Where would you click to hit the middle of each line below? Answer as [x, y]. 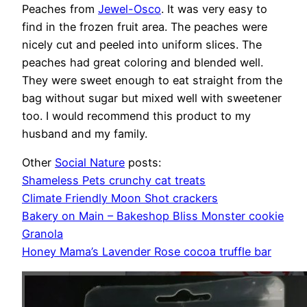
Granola [42, 234]
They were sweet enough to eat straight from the [152, 80]
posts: [143, 163]
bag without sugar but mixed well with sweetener [152, 98]
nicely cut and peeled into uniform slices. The [142, 44]
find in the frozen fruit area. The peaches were [145, 26]
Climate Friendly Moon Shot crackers [120, 198]
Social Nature [90, 163]
